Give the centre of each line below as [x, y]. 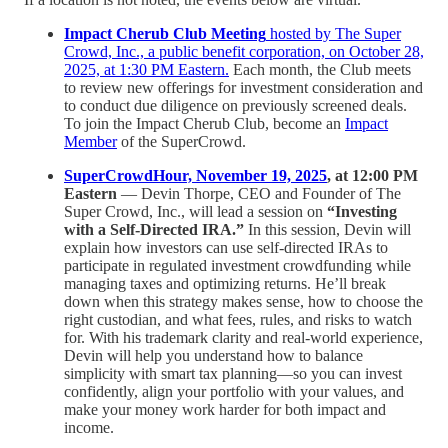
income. [89, 427]
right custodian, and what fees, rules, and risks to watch [238, 319]
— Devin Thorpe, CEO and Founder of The [259, 193]
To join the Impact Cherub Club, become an [204, 123]
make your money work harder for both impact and [225, 409]
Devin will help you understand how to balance [213, 355]
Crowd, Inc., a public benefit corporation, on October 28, [244, 51]
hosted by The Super [333, 33]
